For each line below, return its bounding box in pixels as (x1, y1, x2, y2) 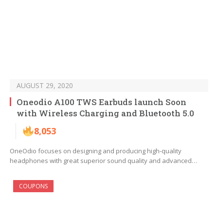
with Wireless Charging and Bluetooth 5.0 (17, 108, 194, 119)
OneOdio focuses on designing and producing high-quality (10, 146, 182, 156)
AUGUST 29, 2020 (17, 81, 73, 91)
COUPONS (19, 182, 48, 191)
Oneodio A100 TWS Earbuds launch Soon (17, 96, 186, 108)
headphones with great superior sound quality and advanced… (10, 156, 197, 165)
